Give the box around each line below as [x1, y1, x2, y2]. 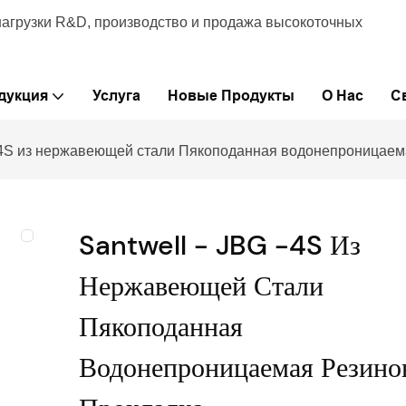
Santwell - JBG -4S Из [79, 227, 362, 264]
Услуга [92, 88, 140, 103]
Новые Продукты [167, 88, 295, 103]
